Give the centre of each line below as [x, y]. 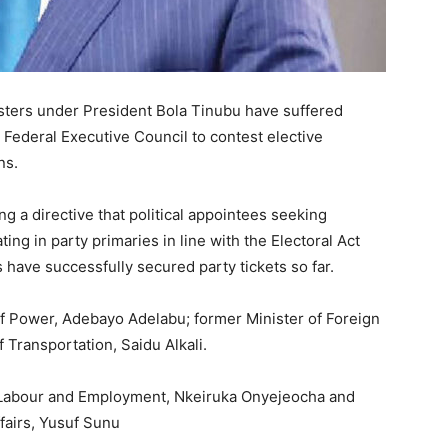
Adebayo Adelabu [124, 318]
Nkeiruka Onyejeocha [249, 396]
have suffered [292, 110]
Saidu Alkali [162, 344]
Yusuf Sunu [79, 422]
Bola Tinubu [198, 110]
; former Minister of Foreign [283, 318]
